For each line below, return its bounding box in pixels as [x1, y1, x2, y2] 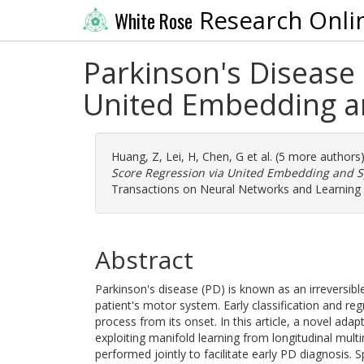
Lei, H [166, 149, 196, 164]
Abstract [95, 243, 193, 276]
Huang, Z [111, 149, 159, 164]
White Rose [114, 6, 193, 35]
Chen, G [202, 149, 244, 164]
